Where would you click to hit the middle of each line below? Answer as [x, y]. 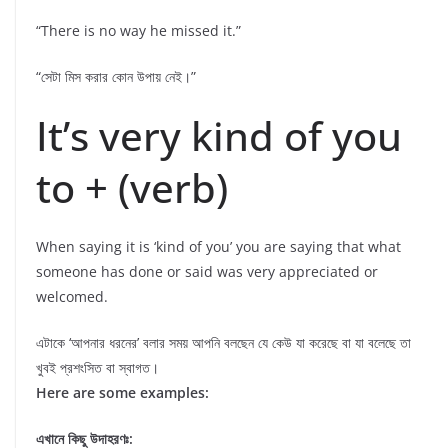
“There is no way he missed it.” [138, 30]
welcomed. [72, 296]
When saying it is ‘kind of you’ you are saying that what [218, 246]
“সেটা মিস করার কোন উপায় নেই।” [116, 76]
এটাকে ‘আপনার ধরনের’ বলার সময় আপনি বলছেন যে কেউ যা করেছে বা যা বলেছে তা [223, 342]
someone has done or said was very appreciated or [207, 271]
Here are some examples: [122, 392]
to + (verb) [132, 187]
